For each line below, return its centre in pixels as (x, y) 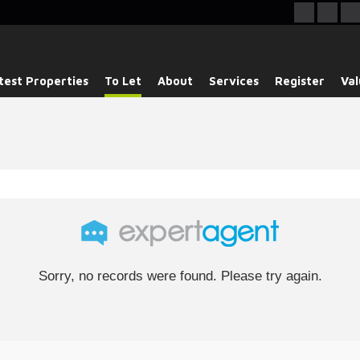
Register (300, 81)
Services (234, 81)
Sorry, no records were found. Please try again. (180, 276)
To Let (123, 81)
